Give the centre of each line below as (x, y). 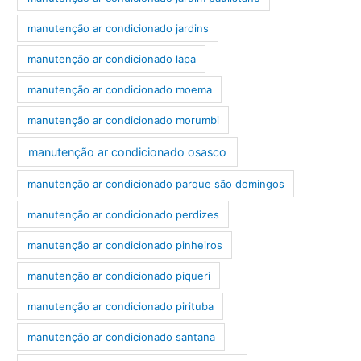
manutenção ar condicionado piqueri (118, 275)
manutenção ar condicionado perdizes (123, 214)
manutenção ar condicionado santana (121, 336)
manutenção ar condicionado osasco (127, 152)
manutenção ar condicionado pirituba (120, 306)
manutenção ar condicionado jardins (118, 28)
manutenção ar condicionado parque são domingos (156, 183)
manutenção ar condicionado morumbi (123, 120)
